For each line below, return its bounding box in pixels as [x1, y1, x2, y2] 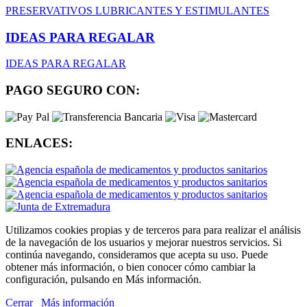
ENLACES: [5, 136, 73, 151]
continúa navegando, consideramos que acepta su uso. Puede [5, 249, 268, 261]
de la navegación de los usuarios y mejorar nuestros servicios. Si [5, 236, 282, 249]
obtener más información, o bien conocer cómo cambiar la [5, 261, 256, 273]
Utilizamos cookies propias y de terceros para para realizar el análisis [5, 224, 301, 236]
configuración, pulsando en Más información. [5, 273, 201, 286]
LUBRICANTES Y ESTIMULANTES [95, 4, 269, 16]
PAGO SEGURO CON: [5, 82, 140, 97]
